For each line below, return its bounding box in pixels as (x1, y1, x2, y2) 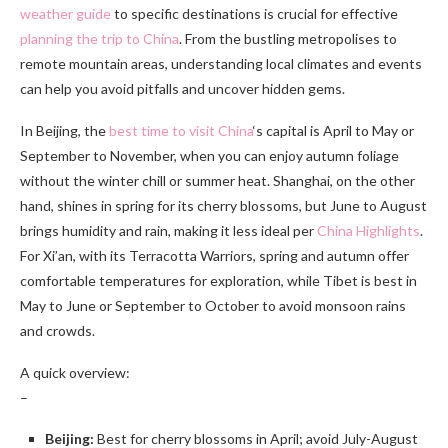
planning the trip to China (20, 29, 179, 47)
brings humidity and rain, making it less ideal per (20, 221, 317, 239)
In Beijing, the (20, 121, 109, 139)
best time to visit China (109, 121, 253, 139)
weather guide (20, 4, 111, 22)
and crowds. (20, 321, 95, 339)
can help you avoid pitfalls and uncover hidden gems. (20, 79, 345, 97)
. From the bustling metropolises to (179, 29, 397, 47)
